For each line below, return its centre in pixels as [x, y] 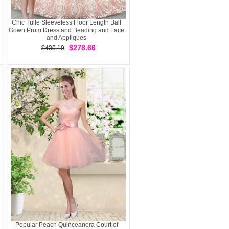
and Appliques [66, 38]
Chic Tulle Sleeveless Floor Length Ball [66, 22]
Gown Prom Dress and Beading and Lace [66, 30]
